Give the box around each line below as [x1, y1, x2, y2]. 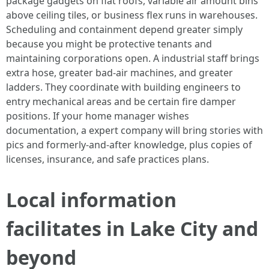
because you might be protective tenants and [6, 37, 212, 50]
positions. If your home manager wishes [6, 109, 189, 122]
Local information [6, 187, 177, 213]
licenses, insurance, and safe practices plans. [6, 153, 209, 166]
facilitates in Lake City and [6, 216, 258, 241]
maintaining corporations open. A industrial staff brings [6, 52, 259, 65]
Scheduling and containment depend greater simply [6, 23, 243, 36]
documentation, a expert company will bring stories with [6, 124, 263, 137]
